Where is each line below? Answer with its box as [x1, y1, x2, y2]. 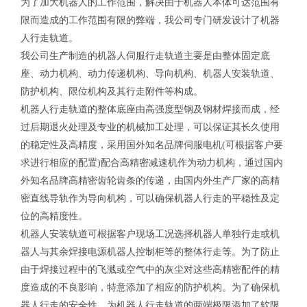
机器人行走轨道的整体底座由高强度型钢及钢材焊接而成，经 [21, 103, 280, 114]
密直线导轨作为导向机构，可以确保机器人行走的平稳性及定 [21, 193, 280, 204]
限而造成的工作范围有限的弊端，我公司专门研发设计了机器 [21, 14, 280, 25]
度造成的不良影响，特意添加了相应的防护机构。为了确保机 [21, 282, 280, 293]
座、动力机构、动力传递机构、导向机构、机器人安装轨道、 [21, 68, 280, 79]
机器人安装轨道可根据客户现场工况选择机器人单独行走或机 [21, 228, 280, 239]
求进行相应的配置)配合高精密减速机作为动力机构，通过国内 [21, 157, 283, 168]
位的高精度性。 [21, 210, 88, 221]
